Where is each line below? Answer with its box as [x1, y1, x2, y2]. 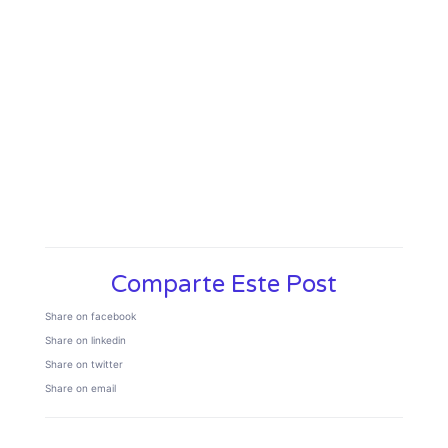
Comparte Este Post [111, 269, 337, 299]
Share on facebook [44, 309, 136, 322]
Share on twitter [44, 357, 123, 370]
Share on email [44, 381, 116, 394]
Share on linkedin [44, 333, 126, 346]
